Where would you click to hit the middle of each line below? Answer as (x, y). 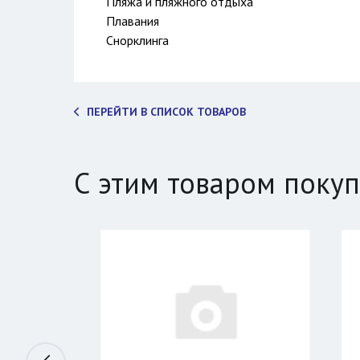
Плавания (133, 21)
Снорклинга (137, 40)
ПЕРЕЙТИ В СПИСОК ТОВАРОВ (166, 112)
